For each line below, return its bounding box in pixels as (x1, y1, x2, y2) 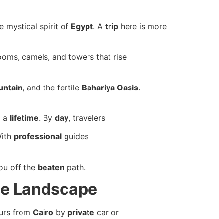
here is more (118, 21, 167, 31)
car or (94, 207, 119, 218)
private (67, 207, 94, 218)
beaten (38, 162, 65, 172)
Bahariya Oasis (82, 82, 138, 92)
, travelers (68, 113, 105, 123)
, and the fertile (22, 82, 82, 92)
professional (14, 131, 62, 142)
